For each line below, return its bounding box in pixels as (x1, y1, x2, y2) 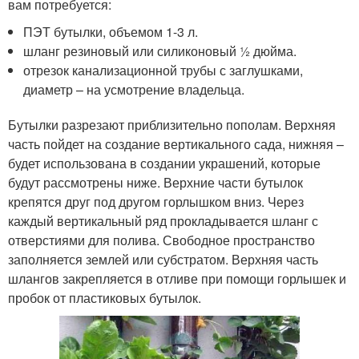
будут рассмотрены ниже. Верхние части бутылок (8, 172, 303, 192)
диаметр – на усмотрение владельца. (23, 79, 245, 99)
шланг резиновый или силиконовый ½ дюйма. (23, 41, 297, 60)
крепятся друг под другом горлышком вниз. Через (8, 192, 304, 211)
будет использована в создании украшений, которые (8, 153, 321, 172)
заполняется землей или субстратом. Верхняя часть (8, 249, 318, 268)
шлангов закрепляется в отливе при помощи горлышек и (8, 268, 346, 288)
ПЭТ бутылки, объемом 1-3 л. (23, 22, 199, 41)
